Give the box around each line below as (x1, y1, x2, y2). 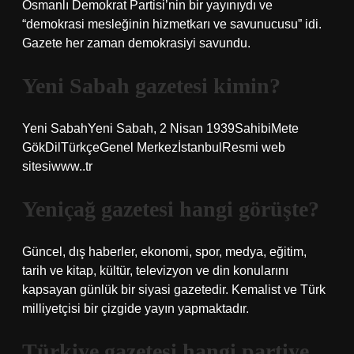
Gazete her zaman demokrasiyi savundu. (22, 36, 250, 50)
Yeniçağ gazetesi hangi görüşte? (22, 197, 319, 221)
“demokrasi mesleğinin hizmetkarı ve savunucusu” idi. (22, 17, 322, 31)
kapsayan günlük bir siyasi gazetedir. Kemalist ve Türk (22, 283, 326, 296)
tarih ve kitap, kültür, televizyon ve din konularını (22, 264, 288, 277)
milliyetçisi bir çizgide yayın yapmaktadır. (22, 302, 249, 315)
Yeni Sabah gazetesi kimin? (22, 73, 281, 98)
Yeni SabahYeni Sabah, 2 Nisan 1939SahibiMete (22, 122, 299, 135)
